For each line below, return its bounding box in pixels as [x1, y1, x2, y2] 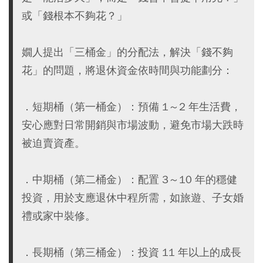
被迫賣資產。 [22, 136, 85, 150]
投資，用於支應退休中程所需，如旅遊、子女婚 [22, 191, 244, 205]
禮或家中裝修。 [22, 209, 96, 223]
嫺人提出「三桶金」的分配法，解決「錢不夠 [22, 45, 233, 59]
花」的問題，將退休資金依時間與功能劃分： [22, 63, 233, 77]
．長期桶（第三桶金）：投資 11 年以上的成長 [22, 245, 241, 259]
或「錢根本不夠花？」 [22, 9, 127, 23]
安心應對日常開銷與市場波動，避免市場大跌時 [22, 118, 244, 132]
